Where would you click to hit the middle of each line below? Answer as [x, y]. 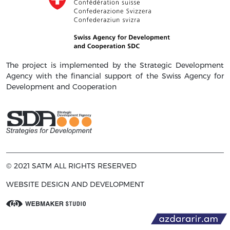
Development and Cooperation [61, 87]
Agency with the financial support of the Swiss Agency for [115, 76]
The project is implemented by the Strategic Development [115, 65]
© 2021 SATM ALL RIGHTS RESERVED [71, 166]
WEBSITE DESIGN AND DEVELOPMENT [75, 184]
